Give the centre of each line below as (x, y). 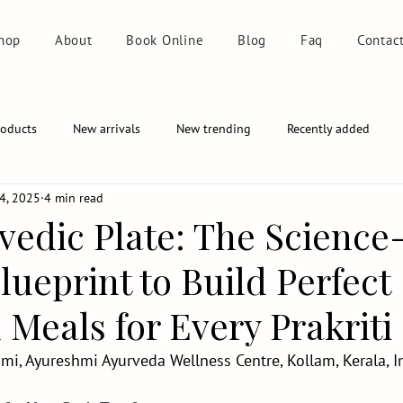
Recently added (328, 129)
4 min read (74, 198)
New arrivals (107, 129)
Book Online (165, 40)
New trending (214, 129)
